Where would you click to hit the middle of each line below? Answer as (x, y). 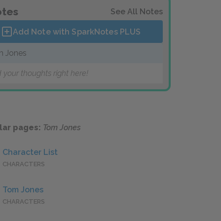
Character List (30, 152)
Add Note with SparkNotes (66, 32)
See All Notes (137, 12)
